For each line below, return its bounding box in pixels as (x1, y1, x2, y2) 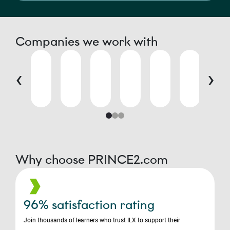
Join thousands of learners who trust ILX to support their (24, 217, 180, 224)
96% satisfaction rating (24, 197, 155, 213)
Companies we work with (15, 34, 158, 49)
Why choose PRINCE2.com (15, 152, 168, 167)
